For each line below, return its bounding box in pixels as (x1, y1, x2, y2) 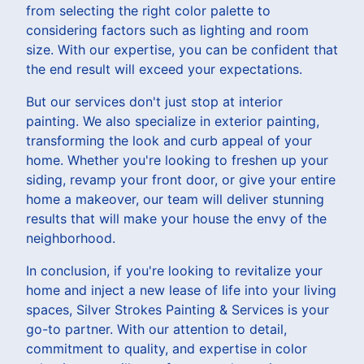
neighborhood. (26, 229, 115, 246)
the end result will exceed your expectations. (26, 60, 302, 77)
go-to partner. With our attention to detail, (26, 320, 287, 337)
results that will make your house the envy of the (26, 210, 327, 227)
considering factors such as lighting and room (26, 21, 309, 38)
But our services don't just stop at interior (26, 93, 283, 110)
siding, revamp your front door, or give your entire (26, 171, 336, 188)
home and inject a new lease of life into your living (26, 281, 336, 298)
